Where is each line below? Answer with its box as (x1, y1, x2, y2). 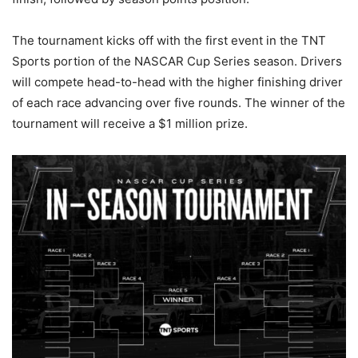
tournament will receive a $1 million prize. (12, 115, 248, 131)
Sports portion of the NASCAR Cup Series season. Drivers (12, 53, 342, 69)
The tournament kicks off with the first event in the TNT (12, 32, 326, 48)
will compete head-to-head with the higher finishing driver (12, 74, 343, 89)
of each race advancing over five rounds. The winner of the (12, 94, 345, 110)
